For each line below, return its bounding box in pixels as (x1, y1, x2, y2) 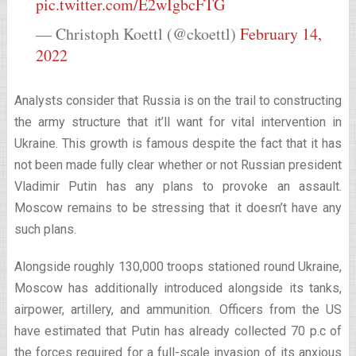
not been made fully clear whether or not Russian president (14, 157, 342, 172)
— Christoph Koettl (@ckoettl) (35, 23, 240, 44)
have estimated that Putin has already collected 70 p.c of (14, 323, 342, 339)
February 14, (239, 23, 322, 44)
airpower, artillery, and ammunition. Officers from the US (14, 302, 342, 317)
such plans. (14, 222, 76, 237)
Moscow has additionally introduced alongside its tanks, (14, 281, 342, 296)
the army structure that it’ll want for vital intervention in (14, 114, 342, 130)
